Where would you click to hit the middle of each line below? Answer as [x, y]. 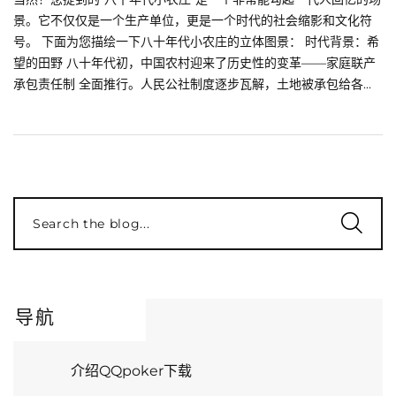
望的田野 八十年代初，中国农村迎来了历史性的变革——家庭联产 [194, 62]
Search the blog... [91, 223]
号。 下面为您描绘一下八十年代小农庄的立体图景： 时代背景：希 [196, 41]
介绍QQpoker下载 [131, 370]
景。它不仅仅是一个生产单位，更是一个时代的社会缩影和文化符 [193, 20]
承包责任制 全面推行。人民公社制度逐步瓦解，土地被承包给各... [192, 84]
